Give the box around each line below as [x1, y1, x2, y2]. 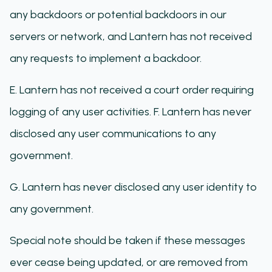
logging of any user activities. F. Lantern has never [10, 105, 251, 118]
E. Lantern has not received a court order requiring [10, 83, 254, 97]
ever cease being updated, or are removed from [10, 256, 248, 269]
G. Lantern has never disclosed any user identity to [10, 180, 257, 194]
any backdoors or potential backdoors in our [10, 8, 226, 21]
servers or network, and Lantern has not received [10, 30, 252, 43]
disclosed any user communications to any [10, 127, 216, 140]
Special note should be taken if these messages [10, 234, 245, 247]
